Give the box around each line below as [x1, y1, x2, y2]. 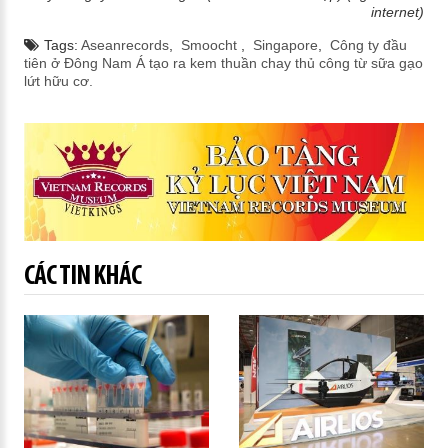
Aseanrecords [80, 37, 169, 54]
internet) [371, 4, 425, 21]
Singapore [252, 37, 318, 54]
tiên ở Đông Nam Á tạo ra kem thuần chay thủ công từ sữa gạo [23, 55, 423, 72]
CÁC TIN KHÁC [23, 262, 141, 291]
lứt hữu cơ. [23, 73, 93, 90]
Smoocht [180, 37, 241, 54]
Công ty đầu [329, 37, 407, 54]
